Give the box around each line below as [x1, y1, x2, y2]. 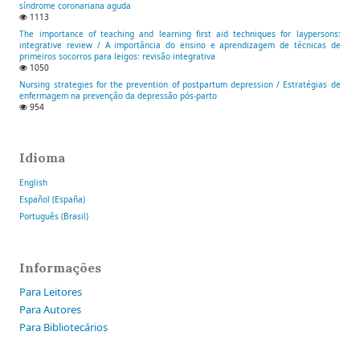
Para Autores [19, 302, 82, 317]
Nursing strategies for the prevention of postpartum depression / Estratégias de [19, 78, 341, 90]
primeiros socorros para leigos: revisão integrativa [19, 50, 216, 62]
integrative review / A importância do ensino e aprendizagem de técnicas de [19, 39, 341, 51]
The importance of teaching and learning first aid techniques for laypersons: [19, 27, 341, 39]
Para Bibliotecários [19, 320, 108, 335]
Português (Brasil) [19, 211, 89, 223]
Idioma [19, 149, 66, 166]
